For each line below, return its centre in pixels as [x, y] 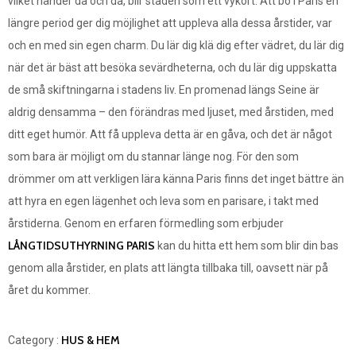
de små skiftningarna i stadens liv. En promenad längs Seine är [164, 90]
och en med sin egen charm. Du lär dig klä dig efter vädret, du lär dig [176, 45]
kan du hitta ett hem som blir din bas [247, 246]
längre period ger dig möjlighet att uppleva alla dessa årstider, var [170, 23]
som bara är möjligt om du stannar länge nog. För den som [153, 157]
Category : [33, 340]
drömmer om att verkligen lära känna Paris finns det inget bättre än [176, 179]
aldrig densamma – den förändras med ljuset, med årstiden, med [171, 112]
